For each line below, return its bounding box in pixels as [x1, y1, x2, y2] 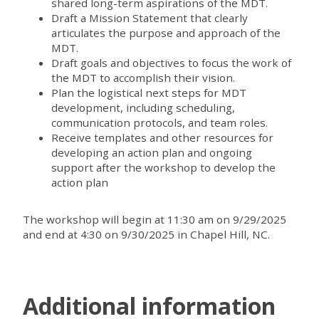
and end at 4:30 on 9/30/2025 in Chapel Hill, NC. [23, 227, 270, 241]
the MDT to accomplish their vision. [51, 70, 235, 85]
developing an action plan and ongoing [51, 145, 252, 159]
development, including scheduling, [51, 100, 235, 115]
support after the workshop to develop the [51, 160, 276, 174]
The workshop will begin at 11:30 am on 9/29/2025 [23, 212, 286, 226]
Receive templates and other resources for [51, 130, 273, 145]
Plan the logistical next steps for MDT [51, 85, 246, 100]
